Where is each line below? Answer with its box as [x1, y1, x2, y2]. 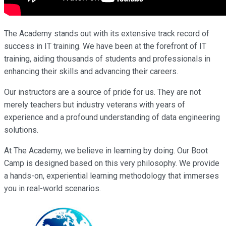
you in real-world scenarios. [4, 183, 101, 193]
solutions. [4, 125, 38, 135]
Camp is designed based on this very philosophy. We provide [4, 158, 219, 168]
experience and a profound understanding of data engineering [4, 112, 220, 122]
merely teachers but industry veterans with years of [4, 99, 185, 109]
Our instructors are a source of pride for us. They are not [4, 87, 201, 97]
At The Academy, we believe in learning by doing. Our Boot [4, 145, 208, 155]
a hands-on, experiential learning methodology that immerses [4, 171, 219, 181]
